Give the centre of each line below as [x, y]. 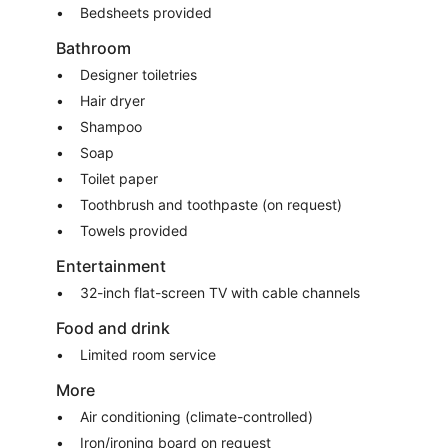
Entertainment [111, 266]
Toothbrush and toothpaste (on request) [211, 204]
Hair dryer [112, 100]
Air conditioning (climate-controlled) [196, 416]
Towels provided [134, 230]
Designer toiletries [138, 74]
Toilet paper [119, 178]
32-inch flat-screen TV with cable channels [220, 292]
